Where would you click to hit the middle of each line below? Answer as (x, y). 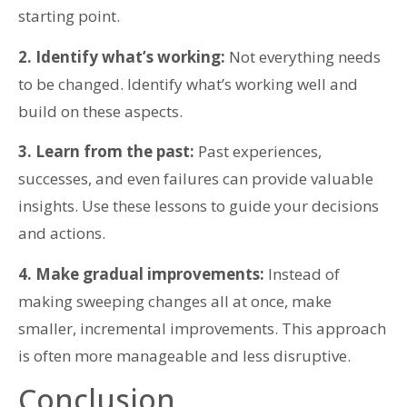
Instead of (302, 273)
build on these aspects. (100, 111)
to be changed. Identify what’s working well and (188, 84)
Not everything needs (303, 56)
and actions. (62, 233)
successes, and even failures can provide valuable (196, 179)
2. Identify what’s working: (122, 56)
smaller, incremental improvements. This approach (202, 328)
